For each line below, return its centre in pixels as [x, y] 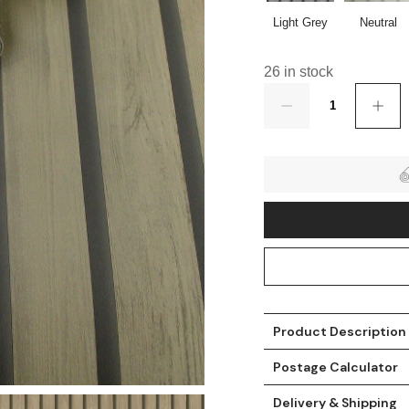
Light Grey [301, 22]
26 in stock [299, 71]
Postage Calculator [336, 367]
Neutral [378, 22]
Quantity [288, 91]
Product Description [340, 331]
